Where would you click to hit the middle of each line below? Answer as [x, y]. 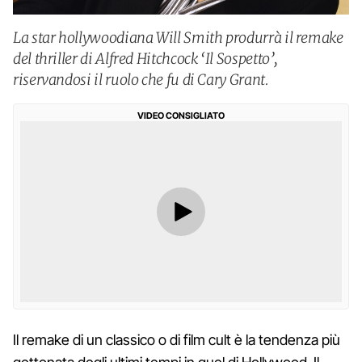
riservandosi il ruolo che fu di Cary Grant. [141, 80]
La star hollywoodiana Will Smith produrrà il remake [178, 38]
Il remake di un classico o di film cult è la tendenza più [177, 339]
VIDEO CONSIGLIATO [181, 116]
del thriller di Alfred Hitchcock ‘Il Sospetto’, [146, 59]
